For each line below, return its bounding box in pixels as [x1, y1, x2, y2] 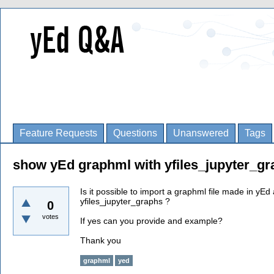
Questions [113, 128, 157, 138]
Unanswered [173, 128, 229, 138]
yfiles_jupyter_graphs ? [80, 196, 170, 206]
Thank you [80, 235, 121, 245]
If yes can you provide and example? [80, 216, 223, 226]
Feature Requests [20, 128, 97, 138]
